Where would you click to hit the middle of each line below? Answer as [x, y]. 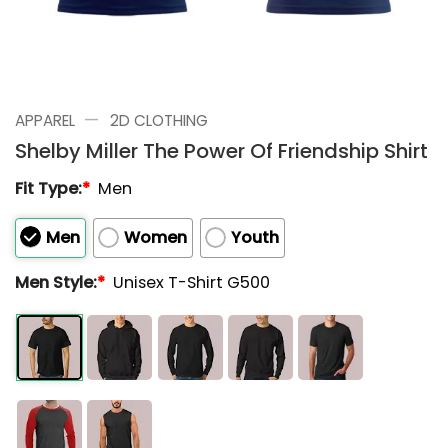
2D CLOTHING [158, 120]
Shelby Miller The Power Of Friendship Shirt [221, 150]
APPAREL [45, 120]
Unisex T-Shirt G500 [192, 283]
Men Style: [56, 283]
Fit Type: [48, 188]
